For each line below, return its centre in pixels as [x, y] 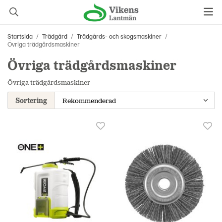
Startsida [20, 36]
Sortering [31, 100]
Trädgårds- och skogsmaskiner [119, 36]
